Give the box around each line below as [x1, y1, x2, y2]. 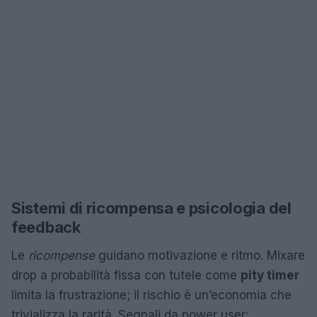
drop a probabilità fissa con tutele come [11, 268, 241, 282]
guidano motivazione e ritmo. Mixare [95, 248, 305, 263]
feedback [11, 218, 81, 236]
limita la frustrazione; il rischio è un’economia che [11, 288, 292, 302]
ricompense [28, 248, 95, 263]
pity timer [241, 268, 299, 282]
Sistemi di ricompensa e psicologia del [11, 199, 292, 217]
